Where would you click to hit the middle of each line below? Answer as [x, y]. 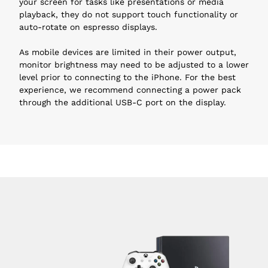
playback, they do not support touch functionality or [129, 14]
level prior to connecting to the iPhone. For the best [127, 77]
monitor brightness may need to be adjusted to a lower [134, 64]
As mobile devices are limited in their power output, [128, 52]
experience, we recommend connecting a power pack [130, 89]
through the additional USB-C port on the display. [123, 102]
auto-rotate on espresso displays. [88, 27]
